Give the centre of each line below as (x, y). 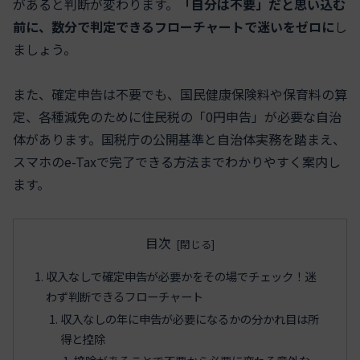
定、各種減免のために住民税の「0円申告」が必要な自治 (177, 117)
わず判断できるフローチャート (125, 296)
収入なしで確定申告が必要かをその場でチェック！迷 (181, 276)
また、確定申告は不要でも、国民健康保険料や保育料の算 (180, 94)
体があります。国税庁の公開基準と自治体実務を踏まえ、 (179, 139)
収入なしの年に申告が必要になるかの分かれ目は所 (189, 318)
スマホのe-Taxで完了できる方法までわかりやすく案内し (177, 162)
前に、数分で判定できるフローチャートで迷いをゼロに (174, 26)
